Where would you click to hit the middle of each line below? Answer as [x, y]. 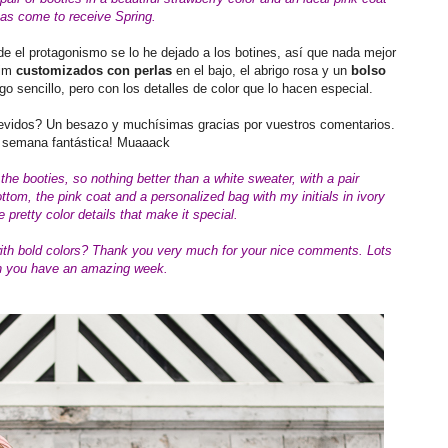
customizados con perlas [93, 70]
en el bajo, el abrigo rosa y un [261, 70]
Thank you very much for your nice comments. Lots [242, 250]
